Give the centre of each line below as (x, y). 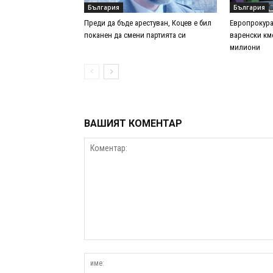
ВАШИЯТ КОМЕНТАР (133, 124)
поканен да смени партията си (135, 35)
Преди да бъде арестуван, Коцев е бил (148, 23)
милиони (245, 48)
